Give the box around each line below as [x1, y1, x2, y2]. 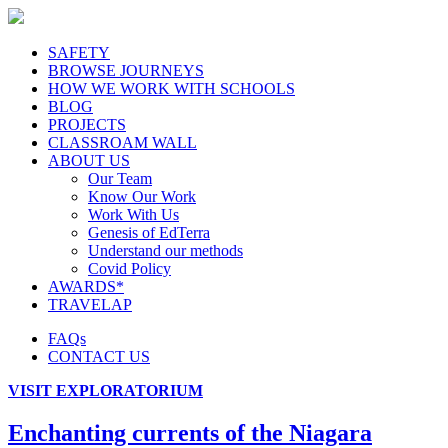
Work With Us [88, 206, 179, 223]
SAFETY [48, 44, 110, 61]
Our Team [88, 170, 152, 187]
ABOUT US [48, 152, 130, 169]
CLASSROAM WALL [48, 134, 197, 151]
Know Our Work [88, 188, 196, 205]
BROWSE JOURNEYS [48, 62, 204, 79]
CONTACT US [48, 348, 150, 365]
